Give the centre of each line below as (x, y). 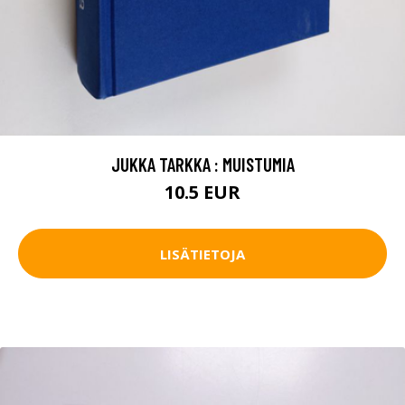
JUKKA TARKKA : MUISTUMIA (202, 165)
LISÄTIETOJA (202, 254)
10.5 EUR (202, 193)
